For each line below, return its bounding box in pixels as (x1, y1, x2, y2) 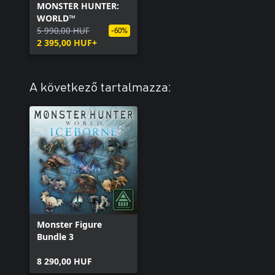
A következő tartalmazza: (29, 81, 171, 94)
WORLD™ (37, 12, 76, 24)
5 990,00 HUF (37, 24, 90, 36)
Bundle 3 (37, 230, 74, 242)
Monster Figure (37, 218, 102, 230)
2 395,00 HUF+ (37, 36, 97, 48)
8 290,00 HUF (37, 255, 92, 267)
